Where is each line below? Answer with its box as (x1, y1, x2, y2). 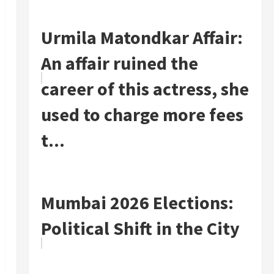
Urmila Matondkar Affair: (40, 26, 243, 50)
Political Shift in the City (40, 217, 240, 240)
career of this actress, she (40, 77, 249, 101)
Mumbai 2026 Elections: (40, 191, 234, 215)
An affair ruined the (40, 51, 198, 75)
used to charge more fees (40, 103, 243, 127)
